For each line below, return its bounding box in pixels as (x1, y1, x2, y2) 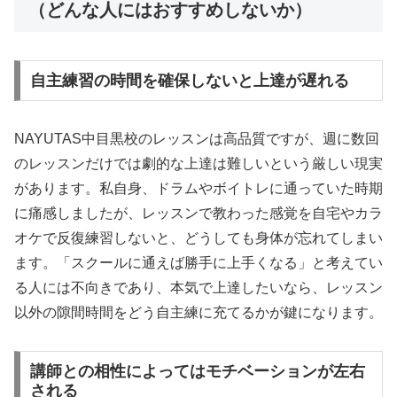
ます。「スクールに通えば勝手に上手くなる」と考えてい (14, 255, 383, 271)
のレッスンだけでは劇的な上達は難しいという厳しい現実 (14, 156, 383, 172)
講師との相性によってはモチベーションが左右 (29, 362, 365, 380)
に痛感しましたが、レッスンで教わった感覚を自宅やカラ (14, 206, 383, 222)
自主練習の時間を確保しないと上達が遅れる (29, 72, 349, 90)
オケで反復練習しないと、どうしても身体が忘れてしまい (14, 230, 383, 246)
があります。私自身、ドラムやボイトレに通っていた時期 (14, 181, 383, 197)
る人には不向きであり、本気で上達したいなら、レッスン (14, 280, 383, 296)
